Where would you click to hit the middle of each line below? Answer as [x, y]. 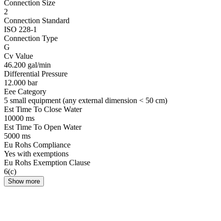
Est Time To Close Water [43, 109]
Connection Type [31, 38]
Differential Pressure [36, 74]
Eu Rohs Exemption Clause [47, 162]
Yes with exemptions [36, 153]
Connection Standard [37, 20]
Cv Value [18, 56]
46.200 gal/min [27, 65]
